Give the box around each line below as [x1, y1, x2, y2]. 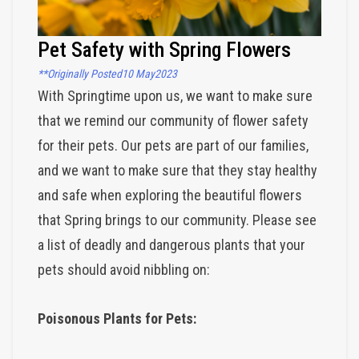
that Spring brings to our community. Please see [38, 211, 317, 228]
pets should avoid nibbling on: [38, 260, 210, 278]
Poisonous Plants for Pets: [38, 309, 196, 327]
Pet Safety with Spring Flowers [38, 37, 291, 62]
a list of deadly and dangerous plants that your [38, 236, 305, 253]
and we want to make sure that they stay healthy [38, 161, 317, 179]
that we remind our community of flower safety [38, 111, 309, 129]
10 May [122, 67, 155, 80]
